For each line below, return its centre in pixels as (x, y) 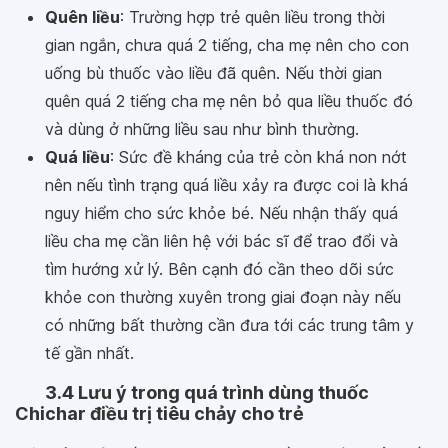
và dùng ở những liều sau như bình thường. (202, 129)
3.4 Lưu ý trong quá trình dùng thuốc (207, 392)
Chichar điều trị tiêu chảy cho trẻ (159, 413)
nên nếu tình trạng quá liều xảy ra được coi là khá (226, 185)
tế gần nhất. (89, 353)
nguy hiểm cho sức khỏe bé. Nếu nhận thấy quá (221, 213)
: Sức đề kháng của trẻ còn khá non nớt (258, 157)
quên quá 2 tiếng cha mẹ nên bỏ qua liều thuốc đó (229, 101)
